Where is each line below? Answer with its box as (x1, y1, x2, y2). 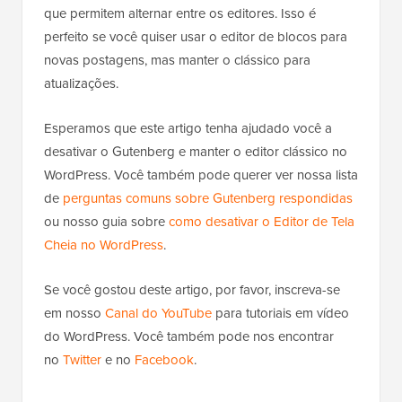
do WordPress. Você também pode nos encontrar (44, 326, 334, 346)
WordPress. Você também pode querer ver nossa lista (44, 164, 358, 185)
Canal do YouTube (105, 302, 212, 323)
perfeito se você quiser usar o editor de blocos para (44, 26, 347, 47)
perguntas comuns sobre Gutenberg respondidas (63, 188, 353, 208)
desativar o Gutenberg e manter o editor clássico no (44, 141, 347, 162)
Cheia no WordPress (44, 234, 163, 255)
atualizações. (44, 73, 118, 93)
